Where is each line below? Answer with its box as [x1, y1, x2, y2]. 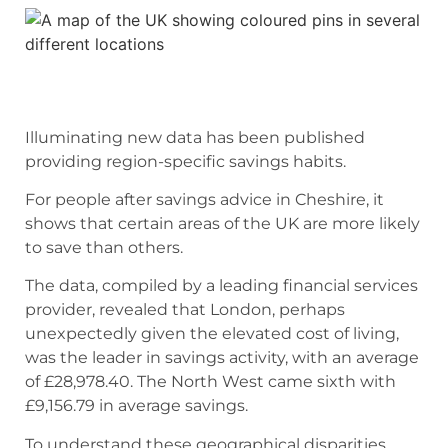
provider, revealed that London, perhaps [25, 300, 345, 320]
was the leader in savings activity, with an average [25, 348, 419, 368]
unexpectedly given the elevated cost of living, [25, 324, 399, 344]
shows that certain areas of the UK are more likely [25, 213, 420, 233]
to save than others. [25, 237, 183, 257]
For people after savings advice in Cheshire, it [25, 189, 384, 209]
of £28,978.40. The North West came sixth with [25, 372, 396, 392]
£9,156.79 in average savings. [25, 396, 248, 416]
